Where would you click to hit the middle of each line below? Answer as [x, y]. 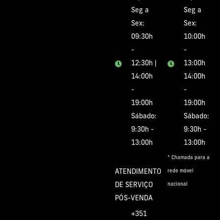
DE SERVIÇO [134, 186]
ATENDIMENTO [138, 172]
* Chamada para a [189, 158]
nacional [178, 185]
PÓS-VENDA [134, 199]
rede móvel [180, 171]
